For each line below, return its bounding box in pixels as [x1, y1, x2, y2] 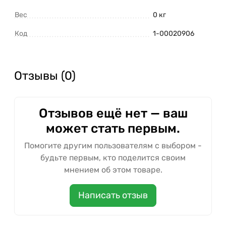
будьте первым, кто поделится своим [40, 153, 186, 163]
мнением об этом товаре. [64, 165, 162, 175]
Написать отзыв [78, 190, 148, 201]
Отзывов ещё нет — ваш [38, 105, 188, 121]
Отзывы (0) [14, 69, 76, 83]
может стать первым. [46, 121, 180, 136]
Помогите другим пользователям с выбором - [24, 141, 202, 151]
